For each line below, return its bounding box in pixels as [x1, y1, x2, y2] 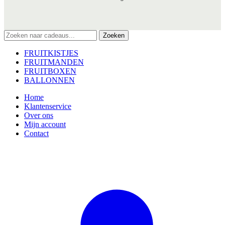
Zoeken [103, 31, 125, 39]
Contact [24, 129, 49, 138]
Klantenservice [24, 101, 71, 110]
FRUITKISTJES [24, 48, 78, 57]
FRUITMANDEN [24, 57, 84, 66]
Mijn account [24, 120, 66, 129]
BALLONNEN [24, 75, 75, 84]
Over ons [24, 110, 53, 120]
